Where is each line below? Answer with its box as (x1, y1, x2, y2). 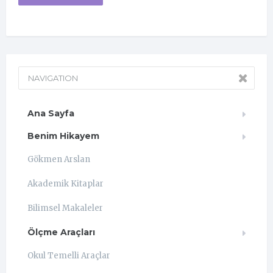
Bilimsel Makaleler (27, 202, 103, 213)
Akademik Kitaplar (27, 178, 104, 189)
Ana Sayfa (27, 107, 74, 119)
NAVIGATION (28, 73, 78, 83)
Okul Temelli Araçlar (27, 250, 110, 261)
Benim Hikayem (27, 130, 99, 141)
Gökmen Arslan (27, 154, 90, 165)
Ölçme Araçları (27, 226, 95, 238)
